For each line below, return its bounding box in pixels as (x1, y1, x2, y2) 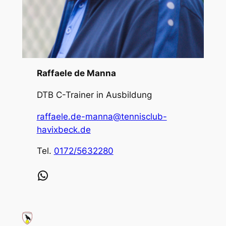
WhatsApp (36, 167, 44, 182)
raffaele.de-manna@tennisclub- (36, 111, 167, 122)
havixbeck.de (36, 124, 91, 135)
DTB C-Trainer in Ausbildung (36, 89, 152, 100)
